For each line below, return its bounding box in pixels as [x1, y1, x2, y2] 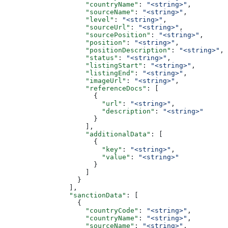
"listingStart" [4, 61, 142, 69]
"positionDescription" [4, 46, 171, 54]
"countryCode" [4, 206, 138, 214]
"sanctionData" [4, 191, 126, 199]
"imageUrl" [4, 76, 126, 84]
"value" [4, 153, 130, 161]
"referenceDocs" [4, 84, 147, 92]
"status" [4, 53, 118, 62]
